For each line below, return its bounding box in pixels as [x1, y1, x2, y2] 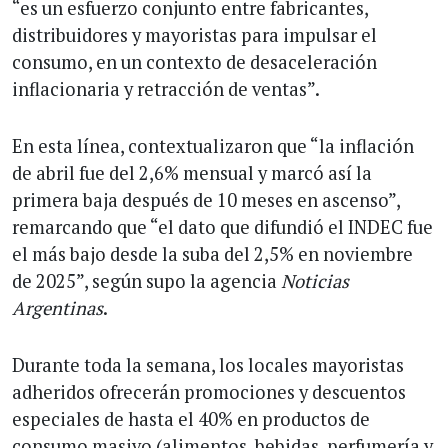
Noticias [281, 268, 349, 293]
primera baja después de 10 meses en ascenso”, [12, 187, 400, 212]
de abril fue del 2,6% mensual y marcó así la [12, 160, 372, 185]
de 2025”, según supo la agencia [12, 268, 281, 293]
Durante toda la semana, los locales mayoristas [12, 352, 404, 377]
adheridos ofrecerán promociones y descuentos [12, 379, 406, 404]
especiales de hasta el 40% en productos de [12, 406, 370, 431]
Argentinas [12, 295, 103, 320]
